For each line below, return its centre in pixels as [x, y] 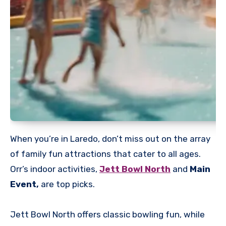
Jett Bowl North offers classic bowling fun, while [107, 215]
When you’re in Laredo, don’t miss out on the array [110, 139]
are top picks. [67, 184]
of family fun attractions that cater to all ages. [105, 154]
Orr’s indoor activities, [55, 169]
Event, [24, 184]
